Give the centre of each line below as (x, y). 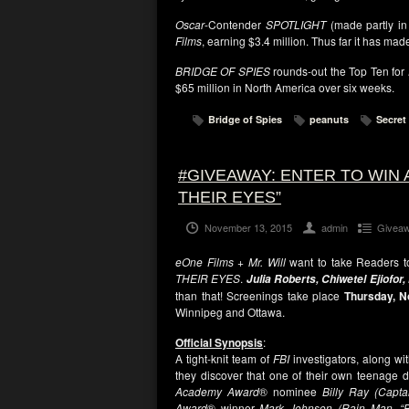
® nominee (290, 391)
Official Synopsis (219, 342)
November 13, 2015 (248, 227)
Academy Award (217, 391)
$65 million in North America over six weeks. (285, 87)
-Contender (235, 24)
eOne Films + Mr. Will (231, 262)
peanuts (329, 119)
